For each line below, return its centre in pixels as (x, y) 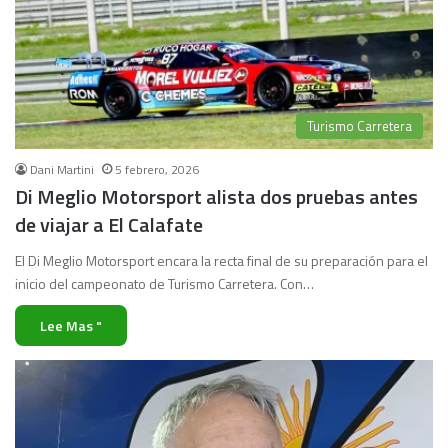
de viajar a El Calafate (109, 224)
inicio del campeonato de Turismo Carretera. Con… (164, 283)
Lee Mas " (71, 325)
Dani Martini (62, 169)
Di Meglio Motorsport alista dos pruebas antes (216, 196)
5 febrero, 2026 (157, 169)
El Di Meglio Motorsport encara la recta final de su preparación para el (221, 260)
